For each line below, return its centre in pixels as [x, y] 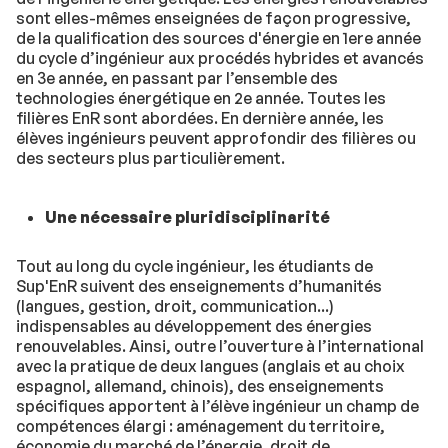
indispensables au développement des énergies [194, 325]
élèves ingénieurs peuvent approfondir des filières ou [216, 138]
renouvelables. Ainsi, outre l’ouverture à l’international [220, 345]
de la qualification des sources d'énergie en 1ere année [218, 38]
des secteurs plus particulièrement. [150, 158]
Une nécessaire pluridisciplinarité [187, 216]
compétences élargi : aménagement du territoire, [200, 425]
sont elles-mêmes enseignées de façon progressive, [213, 18]
